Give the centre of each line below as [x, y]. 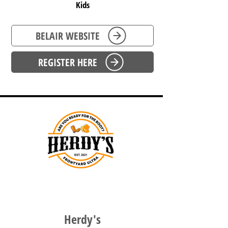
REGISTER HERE [67, 62]
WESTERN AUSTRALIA [82, 192]
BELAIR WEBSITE [67, 36]
